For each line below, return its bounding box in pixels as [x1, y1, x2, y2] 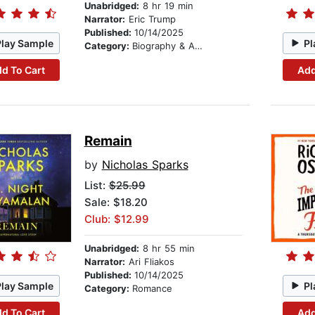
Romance [131, 283, 172, 295]
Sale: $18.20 [84, 195, 148, 210]
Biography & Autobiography [131, 40, 195, 52]
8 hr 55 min [139, 243, 195, 255]
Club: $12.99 [84, 212, 149, 226]
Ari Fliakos [124, 256, 174, 268]
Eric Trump [124, 13, 176, 25]
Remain [84, 133, 132, 150]
